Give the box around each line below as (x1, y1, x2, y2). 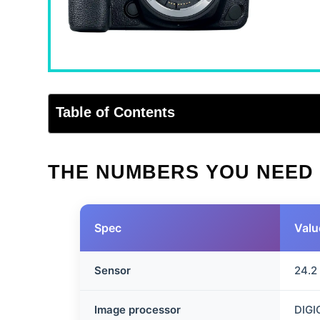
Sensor (94, 264, 131, 277)
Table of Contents (56, 104, 176, 121)
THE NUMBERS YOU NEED (48, 161, 314, 183)
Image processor (94, 303, 181, 316)
